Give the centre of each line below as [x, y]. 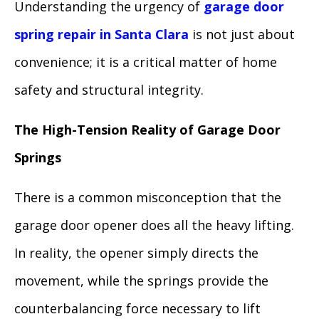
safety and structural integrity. [109, 89]
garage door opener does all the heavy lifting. [154, 225]
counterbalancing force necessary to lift [137, 308]
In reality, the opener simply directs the [136, 252]
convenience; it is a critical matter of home [146, 62]
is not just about [242, 34]
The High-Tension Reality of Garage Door [147, 129]
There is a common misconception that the [148, 197]
